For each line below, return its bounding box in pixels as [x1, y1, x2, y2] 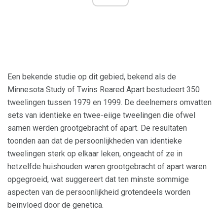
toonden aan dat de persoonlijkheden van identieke [7, 136, 182, 146]
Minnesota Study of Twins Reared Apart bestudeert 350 [7, 85, 200, 95]
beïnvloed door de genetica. [7, 200, 104, 210]
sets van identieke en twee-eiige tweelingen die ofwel [7, 110, 195, 120]
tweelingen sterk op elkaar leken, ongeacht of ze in [7, 149, 183, 159]
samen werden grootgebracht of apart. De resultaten [7, 123, 187, 133]
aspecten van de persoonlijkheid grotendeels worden [7, 187, 190, 197]
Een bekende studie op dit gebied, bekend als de [7, 72, 176, 82]
